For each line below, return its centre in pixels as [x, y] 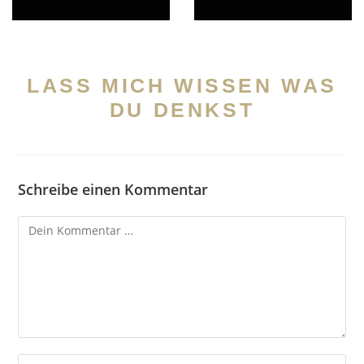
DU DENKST [182, 109]
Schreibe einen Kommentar [113, 189]
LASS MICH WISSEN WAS [182, 85]
